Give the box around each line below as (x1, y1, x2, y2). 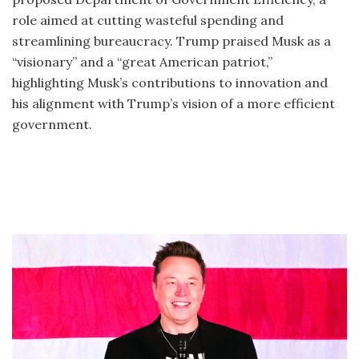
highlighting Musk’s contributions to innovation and (12, 74, 328, 91)
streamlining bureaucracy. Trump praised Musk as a (12, 32, 331, 49)
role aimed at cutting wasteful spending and (12, 11, 284, 28)
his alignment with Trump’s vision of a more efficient (12, 95, 335, 111)
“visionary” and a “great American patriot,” (12, 53, 272, 70)
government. (12, 115, 92, 132)
